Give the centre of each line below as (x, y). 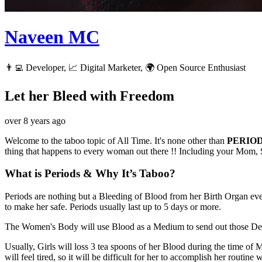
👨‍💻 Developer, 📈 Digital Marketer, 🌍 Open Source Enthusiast (125, 67)
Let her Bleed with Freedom (89, 96)
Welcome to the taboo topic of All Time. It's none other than (116, 140)
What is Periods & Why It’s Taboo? (90, 174)
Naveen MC (52, 37)
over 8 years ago (35, 120)
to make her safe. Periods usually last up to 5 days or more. (113, 207)
